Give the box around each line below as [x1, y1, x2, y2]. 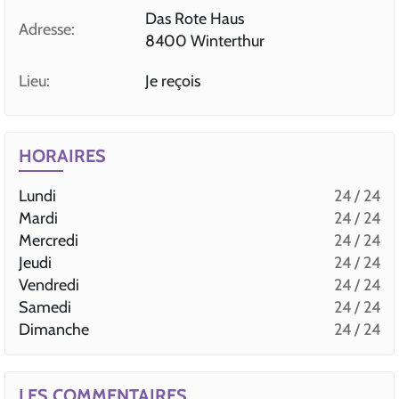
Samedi [19, 297, 71, 317]
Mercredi [19, 231, 78, 250]
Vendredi [19, 275, 79, 295]
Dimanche [19, 320, 89, 339]
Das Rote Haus [145, 9, 244, 28]
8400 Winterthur [145, 31, 265, 51]
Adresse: [19, 20, 75, 39]
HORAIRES [19, 145, 106, 167]
